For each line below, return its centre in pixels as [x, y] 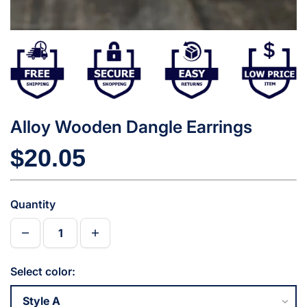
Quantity [33, 204]
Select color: [43, 271]
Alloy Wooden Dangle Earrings [131, 126]
